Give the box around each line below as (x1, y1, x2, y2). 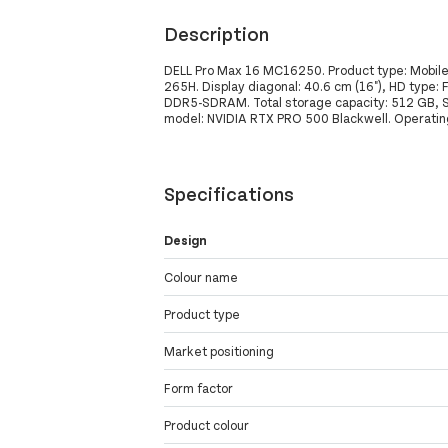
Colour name (164, 269, 239, 286)
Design (164, 232, 208, 249)
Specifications (164, 180, 295, 205)
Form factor (164, 380, 234, 397)
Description (164, 20, 270, 45)
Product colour (164, 417, 250, 434)
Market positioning (164, 343, 275, 360)
